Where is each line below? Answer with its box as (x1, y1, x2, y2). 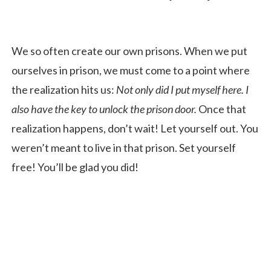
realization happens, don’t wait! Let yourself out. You (11, 121, 258, 135)
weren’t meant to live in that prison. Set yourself (11, 140, 236, 154)
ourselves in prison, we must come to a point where (11, 63, 250, 77)
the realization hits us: (11, 82, 116, 96)
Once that (198, 102, 246, 116)
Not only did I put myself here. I (116, 82, 249, 96)
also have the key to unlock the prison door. (11, 102, 198, 116)
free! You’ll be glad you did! (11, 160, 139, 174)
